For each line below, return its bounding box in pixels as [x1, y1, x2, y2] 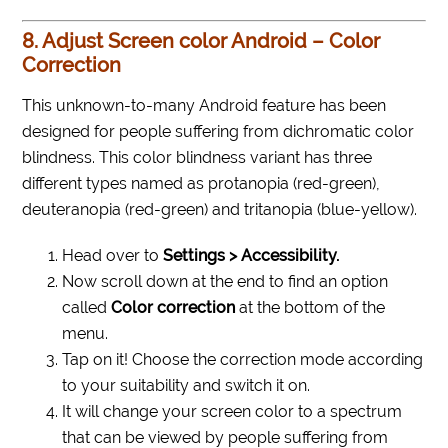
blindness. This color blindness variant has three [22, 148, 373, 168]
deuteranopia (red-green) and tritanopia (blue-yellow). [22, 200, 418, 220]
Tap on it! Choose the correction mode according [62, 350, 424, 370]
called [62, 298, 112, 318]
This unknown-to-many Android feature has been [22, 96, 387, 116]
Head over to [62, 246, 164, 266]
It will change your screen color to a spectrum [62, 402, 403, 422]
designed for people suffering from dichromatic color [22, 122, 415, 142]
